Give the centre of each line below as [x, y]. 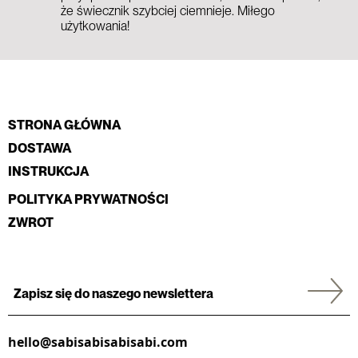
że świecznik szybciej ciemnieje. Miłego [168, 11]
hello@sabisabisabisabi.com [98, 342]
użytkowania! [95, 26]
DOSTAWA [40, 148]
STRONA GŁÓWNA [64, 125]
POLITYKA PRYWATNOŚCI [88, 199]
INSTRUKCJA [48, 171]
